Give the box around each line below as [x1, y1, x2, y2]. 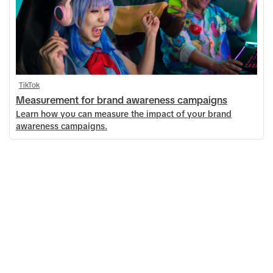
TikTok [19, 82, 40, 90]
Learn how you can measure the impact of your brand [16, 110, 232, 119]
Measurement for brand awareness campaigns [16, 95, 227, 106]
